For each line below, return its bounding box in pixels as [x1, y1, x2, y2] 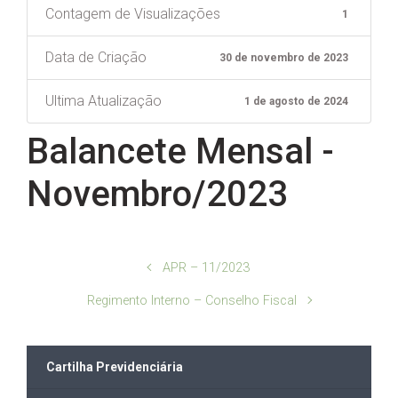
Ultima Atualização [45, 92, 162, 109]
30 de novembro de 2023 [219, 51, 349, 64]
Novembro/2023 [27, 172, 288, 215]
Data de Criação [45, 48, 147, 66]
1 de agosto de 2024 [244, 94, 349, 107]
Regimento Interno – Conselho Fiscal [87, 292, 298, 308]
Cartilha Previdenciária [46, 359, 183, 374]
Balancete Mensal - [27, 130, 334, 172]
